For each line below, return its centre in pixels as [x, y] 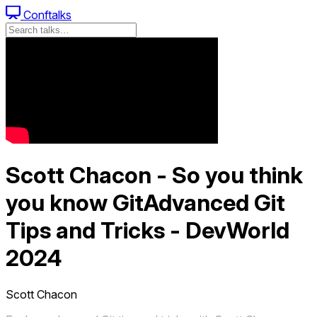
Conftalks [46, 15]
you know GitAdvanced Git [145, 203]
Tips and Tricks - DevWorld [148, 231]
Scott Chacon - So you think [154, 175]
